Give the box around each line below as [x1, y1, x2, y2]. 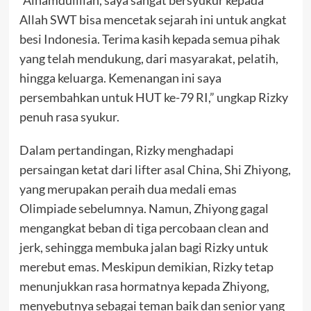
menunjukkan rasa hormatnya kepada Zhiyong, [19, 278, 269, 294]
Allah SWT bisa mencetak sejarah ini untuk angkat [19, 11, 287, 27]
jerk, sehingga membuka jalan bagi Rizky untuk [19, 239, 268, 255]
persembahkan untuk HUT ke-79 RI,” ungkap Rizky [19, 89, 288, 105]
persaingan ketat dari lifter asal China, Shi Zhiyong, [19, 161, 291, 177]
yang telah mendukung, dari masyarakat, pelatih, [19, 50, 278, 66]
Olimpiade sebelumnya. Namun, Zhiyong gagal [19, 200, 269, 216]
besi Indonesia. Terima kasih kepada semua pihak [19, 31, 280, 47]
